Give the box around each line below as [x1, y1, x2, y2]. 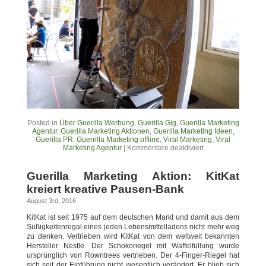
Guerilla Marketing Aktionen [60, 127, 150, 136]
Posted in [27, 119, 59, 128]
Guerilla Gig [137, 119, 176, 128]
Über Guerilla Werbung [59, 119, 134, 128]
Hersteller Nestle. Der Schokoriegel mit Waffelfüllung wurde [27, 242, 239, 251]
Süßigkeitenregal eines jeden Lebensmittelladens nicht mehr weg [27, 223, 239, 232]
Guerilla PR [36, 135, 73, 144]
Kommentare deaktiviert [126, 144, 204, 153]
